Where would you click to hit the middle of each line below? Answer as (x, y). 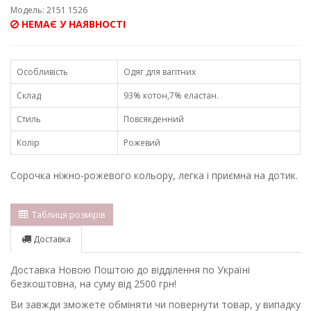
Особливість (42, 72)
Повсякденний (154, 119)
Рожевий (142, 143)
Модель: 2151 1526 (49, 10)
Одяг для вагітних (160, 72)
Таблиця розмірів (66, 215)
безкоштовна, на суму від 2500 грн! (93, 284)
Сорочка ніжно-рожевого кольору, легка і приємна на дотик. (154, 176)
